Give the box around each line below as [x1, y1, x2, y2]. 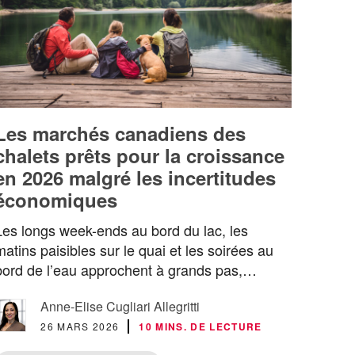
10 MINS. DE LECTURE [139, 319, 262, 334]
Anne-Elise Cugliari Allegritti [40, 296, 200, 315]
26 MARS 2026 [40, 319, 120, 333]
